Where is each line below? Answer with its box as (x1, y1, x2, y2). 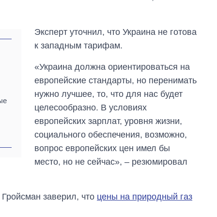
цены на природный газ (97, 191, 192, 201)
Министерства (142, 157, 194, 166)
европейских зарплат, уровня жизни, (34, 116, 183, 126)
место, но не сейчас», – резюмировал (34, 156, 188, 167)
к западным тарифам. (34, 40, 123, 50)
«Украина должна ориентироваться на (34, 62, 190, 72)
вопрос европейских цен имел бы (34, 143, 170, 153)
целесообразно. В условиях (34, 102, 147, 112)
